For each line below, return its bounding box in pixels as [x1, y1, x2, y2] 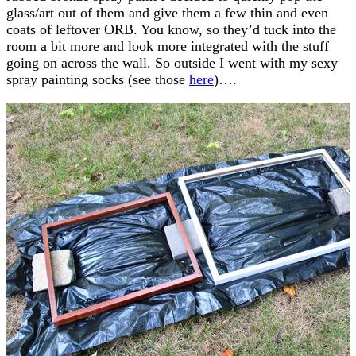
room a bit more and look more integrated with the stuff [6, 37, 329, 54]
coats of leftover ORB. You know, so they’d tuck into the [6, 21, 336, 37]
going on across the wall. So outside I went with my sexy [6, 54, 338, 71]
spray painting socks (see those [6, 71, 189, 87]
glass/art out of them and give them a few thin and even [6, 4, 328, 21]
